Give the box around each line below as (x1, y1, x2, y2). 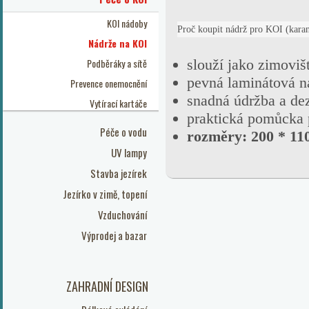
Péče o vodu (100, 124, 147, 139)
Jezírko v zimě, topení (63, 186, 147, 201)
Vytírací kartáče (90, 96, 147, 110)
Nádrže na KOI (88, 36, 147, 50)
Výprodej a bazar (81, 228, 147, 243)
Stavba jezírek (90, 166, 147, 181)
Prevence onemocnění (70, 76, 147, 90)
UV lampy (111, 145, 147, 160)
